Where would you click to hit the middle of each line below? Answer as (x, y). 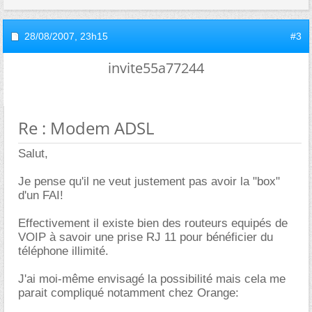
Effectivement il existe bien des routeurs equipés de (153, 223)
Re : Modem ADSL (86, 128)
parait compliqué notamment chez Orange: (128, 293)
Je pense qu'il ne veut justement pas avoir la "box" (149, 181)
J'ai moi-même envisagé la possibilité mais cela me (152, 279)
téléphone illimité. (63, 251)
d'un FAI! (41, 195)
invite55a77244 (156, 68)
